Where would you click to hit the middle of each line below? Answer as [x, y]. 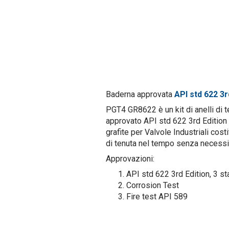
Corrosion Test [153, 185]
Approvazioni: [130, 158]
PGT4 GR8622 [131, 109]
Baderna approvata [140, 94]
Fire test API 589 [157, 196]
